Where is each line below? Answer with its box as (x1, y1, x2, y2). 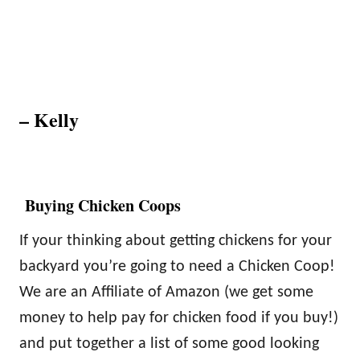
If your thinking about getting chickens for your (19, 233, 332, 250)
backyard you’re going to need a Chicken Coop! (19, 259, 335, 276)
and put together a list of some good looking (19, 336, 319, 353)
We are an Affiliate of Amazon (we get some (19, 284, 313, 301)
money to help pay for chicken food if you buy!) (19, 310, 338, 327)
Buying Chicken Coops (19, 194, 181, 218)
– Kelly (19, 105, 79, 134)
